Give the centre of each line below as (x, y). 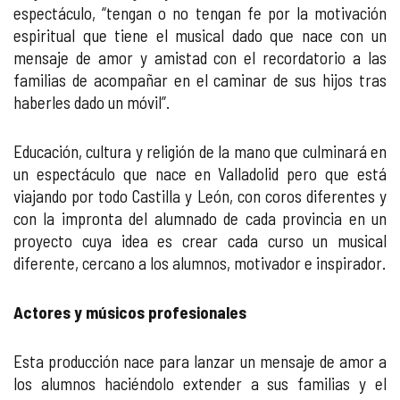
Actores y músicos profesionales (130, 312)
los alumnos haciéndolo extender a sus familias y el (200, 383)
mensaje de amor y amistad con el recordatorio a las (200, 58)
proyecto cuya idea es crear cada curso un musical (200, 241)
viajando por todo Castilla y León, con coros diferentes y (200, 196)
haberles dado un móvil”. (92, 102)
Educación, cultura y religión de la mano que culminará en (200, 151)
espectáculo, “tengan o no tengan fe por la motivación (200, 13)
